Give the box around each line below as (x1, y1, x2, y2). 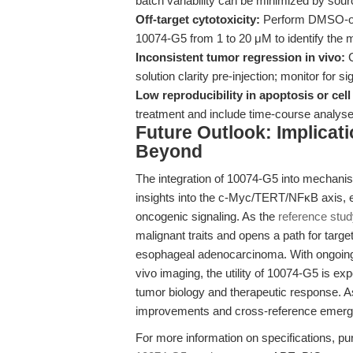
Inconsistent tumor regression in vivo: (136, 50, 345, 64)
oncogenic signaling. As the (136, 210, 278, 223)
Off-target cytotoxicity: (136, 13, 260, 26)
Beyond (136, 142, 203, 162)
